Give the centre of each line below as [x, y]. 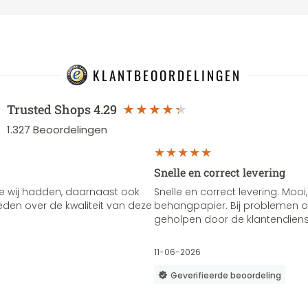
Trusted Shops [49, 109]
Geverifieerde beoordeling [226, 275]
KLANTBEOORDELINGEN [167, 75]
